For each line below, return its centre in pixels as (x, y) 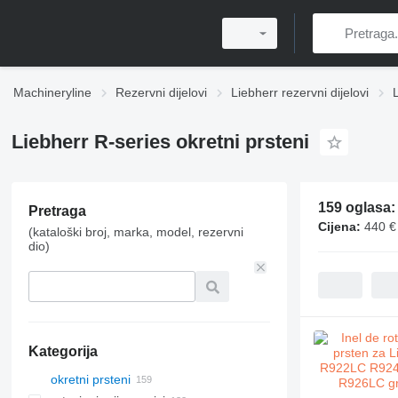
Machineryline (52, 92)
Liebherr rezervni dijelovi (300, 92)
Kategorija (63, 351)
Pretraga (57, 211)
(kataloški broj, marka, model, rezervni (135, 232)
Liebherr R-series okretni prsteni (160, 142)
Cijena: (339, 227)
